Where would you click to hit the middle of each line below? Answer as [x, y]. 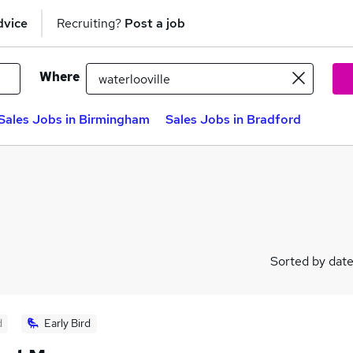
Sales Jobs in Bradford [233, 119]
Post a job [155, 23]
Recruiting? [91, 23]
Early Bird [67, 323]
